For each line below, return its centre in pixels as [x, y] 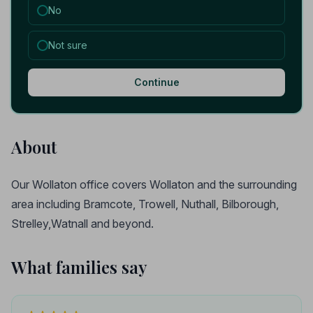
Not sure [68, 45]
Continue [156, 82]
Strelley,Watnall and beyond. [82, 224]
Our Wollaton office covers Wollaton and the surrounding [154, 184]
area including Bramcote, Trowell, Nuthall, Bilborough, [145, 204]
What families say [79, 267]
